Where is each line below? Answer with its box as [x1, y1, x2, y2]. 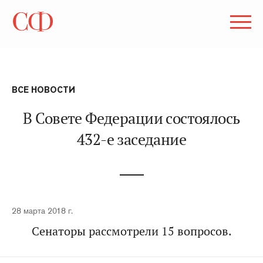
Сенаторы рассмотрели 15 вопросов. [31, 224, 232, 239]
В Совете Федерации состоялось [23, 109, 240, 128]
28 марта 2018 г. [12, 205, 73, 216]
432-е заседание [76, 130, 187, 149]
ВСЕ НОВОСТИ [12, 85, 75, 95]
